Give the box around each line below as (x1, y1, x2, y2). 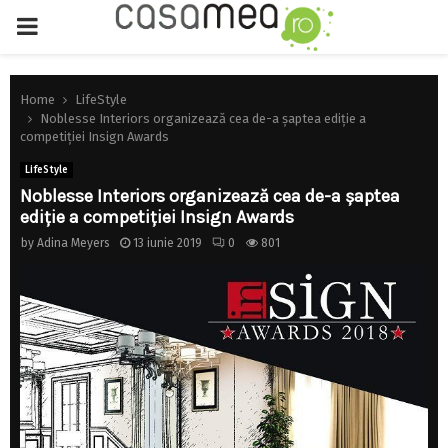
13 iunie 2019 (133, 236, 202, 250)
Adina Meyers (37, 236, 110, 250)
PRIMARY (15, 12, 110, 40)
